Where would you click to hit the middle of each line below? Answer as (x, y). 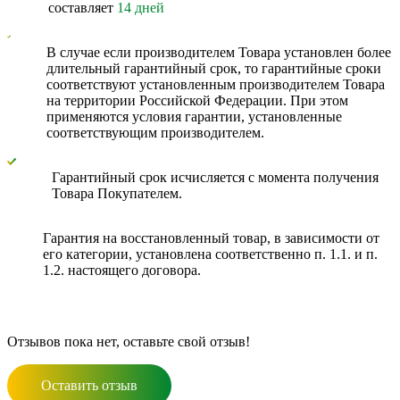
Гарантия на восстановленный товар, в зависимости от (211, 237)
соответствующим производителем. (156, 132)
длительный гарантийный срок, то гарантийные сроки (214, 68)
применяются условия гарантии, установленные (195, 116)
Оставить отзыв (89, 385)
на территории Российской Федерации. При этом (198, 100)
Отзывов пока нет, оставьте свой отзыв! (129, 341)
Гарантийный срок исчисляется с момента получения (216, 177)
